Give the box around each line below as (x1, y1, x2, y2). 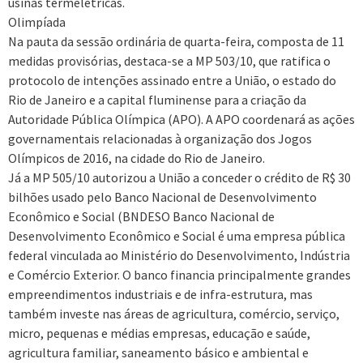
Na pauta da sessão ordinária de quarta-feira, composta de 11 (8, 33, 344, 50)
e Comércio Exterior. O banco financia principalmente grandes (8, 267, 351, 284)
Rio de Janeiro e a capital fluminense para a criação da (8, 92, 306, 109)
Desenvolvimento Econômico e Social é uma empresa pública (8, 228, 345, 245)
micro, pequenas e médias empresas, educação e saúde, (8, 325, 310, 342)
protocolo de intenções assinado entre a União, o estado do (8, 72, 336, 89)
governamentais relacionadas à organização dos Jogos (8, 130, 312, 147)
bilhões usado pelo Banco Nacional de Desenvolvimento (8, 189, 317, 206)
